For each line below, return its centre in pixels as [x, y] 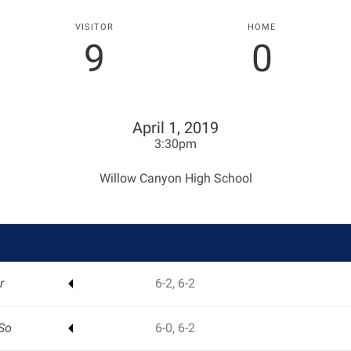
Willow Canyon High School [175, 178]
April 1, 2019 [175, 128]
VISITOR [94, 27]
